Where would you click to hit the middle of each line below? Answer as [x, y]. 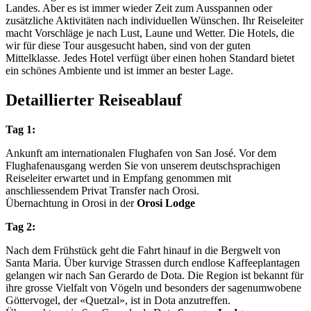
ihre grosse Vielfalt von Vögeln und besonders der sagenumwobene [153, 287]
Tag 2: [20, 226]
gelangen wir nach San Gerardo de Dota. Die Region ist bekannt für [154, 275]
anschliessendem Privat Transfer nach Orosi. [102, 190]
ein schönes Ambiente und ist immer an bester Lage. [119, 71]
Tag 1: [20, 129]
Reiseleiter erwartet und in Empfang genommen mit [118, 178]
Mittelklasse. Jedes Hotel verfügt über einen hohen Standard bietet [150, 58]
